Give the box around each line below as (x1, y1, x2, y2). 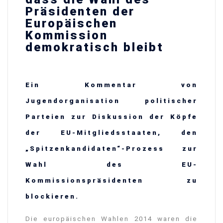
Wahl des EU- (25, 161, 198, 169)
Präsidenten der (25, 4, 135, 18)
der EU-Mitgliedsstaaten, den (25, 129, 198, 137)
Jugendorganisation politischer (25, 97, 198, 105)
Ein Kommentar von (25, 81, 198, 89)
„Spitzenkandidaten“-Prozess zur (25, 145, 198, 153)
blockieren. (25, 193, 79, 201)
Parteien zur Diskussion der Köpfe (25, 113, 198, 121)
